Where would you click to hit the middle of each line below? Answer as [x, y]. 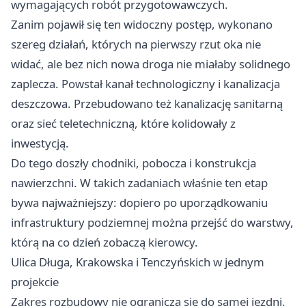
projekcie [35, 282]
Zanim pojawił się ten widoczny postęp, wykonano [142, 25]
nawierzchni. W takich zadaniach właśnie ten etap [139, 183]
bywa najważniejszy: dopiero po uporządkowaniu [139, 203]
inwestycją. [40, 143]
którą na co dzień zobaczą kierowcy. [105, 242]
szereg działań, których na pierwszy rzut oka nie [136, 44]
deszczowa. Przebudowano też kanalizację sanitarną [147, 104]
